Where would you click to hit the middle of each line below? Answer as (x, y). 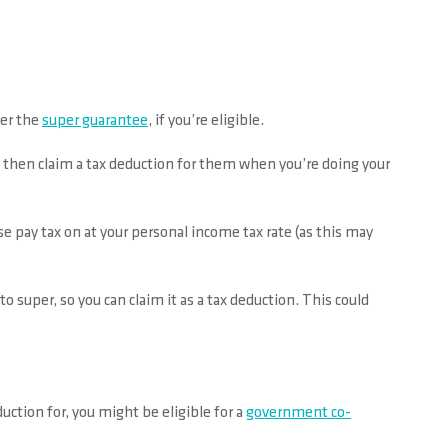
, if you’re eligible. (206, 121)
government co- (298, 413)
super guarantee (95, 121)
